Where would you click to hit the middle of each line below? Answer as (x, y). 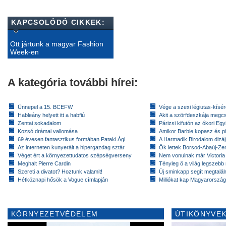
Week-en (24, 52)
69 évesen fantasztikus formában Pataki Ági (71, 139)
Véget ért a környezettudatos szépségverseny (75, 155)
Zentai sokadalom (39, 123)
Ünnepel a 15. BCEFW (45, 107)
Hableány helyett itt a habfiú (51, 115)
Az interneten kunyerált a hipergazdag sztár (71, 147)
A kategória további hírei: (73, 82)
